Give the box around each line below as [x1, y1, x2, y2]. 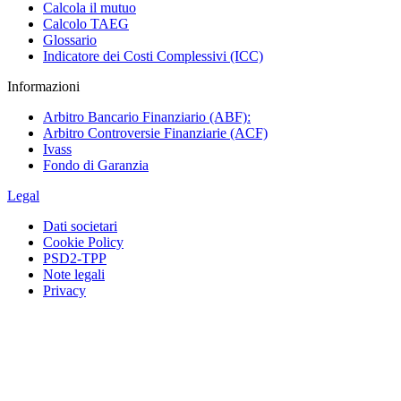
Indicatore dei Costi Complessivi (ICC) [43, 48, 263, 64]
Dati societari [43, 218, 117, 234]
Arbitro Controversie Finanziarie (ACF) [43, 125, 268, 141]
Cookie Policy [43, 235, 124, 250]
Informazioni [7, 79, 80, 94]
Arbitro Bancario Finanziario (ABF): [43, 109, 251, 124]
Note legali [43, 267, 105, 282]
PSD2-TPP [43, 251, 107, 266]
